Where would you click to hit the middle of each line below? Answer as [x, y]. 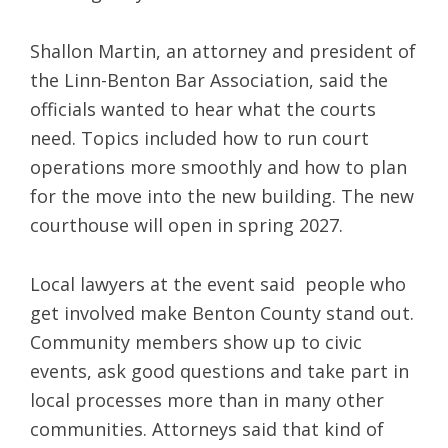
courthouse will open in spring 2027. [186, 224]
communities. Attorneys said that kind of [207, 428]
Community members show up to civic [196, 341]
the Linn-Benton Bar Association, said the [209, 79]
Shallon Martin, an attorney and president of [223, 50]
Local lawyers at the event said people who [218, 283]
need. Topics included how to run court [199, 137]
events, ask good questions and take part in [219, 370]
